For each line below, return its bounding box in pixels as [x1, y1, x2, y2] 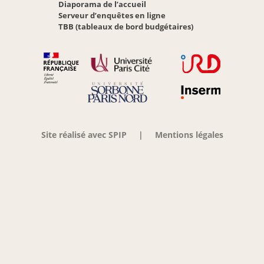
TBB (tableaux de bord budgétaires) [58, 21, 193, 32]
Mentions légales [154, 129, 223, 141]
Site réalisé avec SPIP [41, 129, 127, 141]
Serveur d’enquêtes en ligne [58, 10, 166, 21]
